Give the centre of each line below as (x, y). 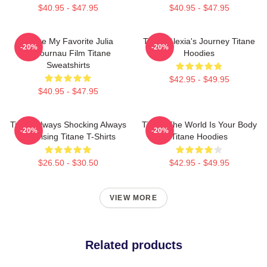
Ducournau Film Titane (68, 53)
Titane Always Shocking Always (68, 125)
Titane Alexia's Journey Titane (199, 41)
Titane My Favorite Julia (68, 41)
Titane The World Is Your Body (199, 125)
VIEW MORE (133, 198)
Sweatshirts (68, 65)
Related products (133, 245)
